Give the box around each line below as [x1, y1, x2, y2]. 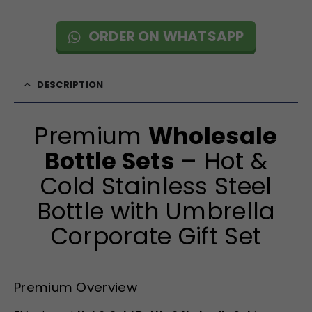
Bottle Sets [44, 145, 174, 178]
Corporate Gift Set [50, 220, 262, 253]
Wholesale [148, 120, 278, 153]
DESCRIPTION [37, 78, 104, 92]
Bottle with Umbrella [36, 195, 276, 228]
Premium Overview [14, 279, 137, 297]
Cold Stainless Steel [40, 170, 272, 203]
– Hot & [173, 145, 268, 178]
